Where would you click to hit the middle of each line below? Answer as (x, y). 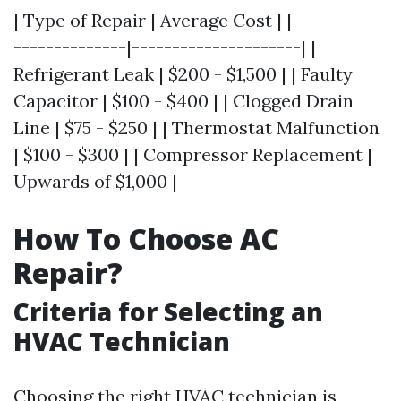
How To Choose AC (146, 239)
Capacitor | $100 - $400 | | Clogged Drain (183, 101)
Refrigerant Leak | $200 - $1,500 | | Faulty (183, 74)
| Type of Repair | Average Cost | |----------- (197, 20)
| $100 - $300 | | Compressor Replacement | (193, 154)
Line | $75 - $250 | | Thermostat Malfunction (196, 128)
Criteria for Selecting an (168, 311)
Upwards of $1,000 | (95, 181)
